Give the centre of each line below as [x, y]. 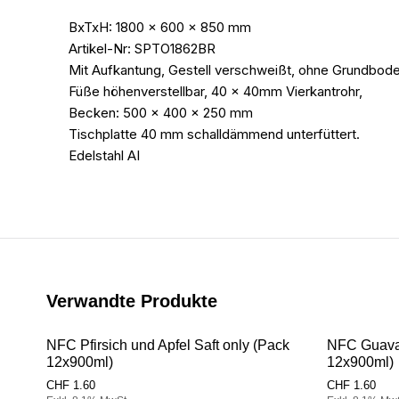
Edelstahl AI [104, 156]
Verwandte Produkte [132, 301]
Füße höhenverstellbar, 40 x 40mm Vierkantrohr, [216, 92]
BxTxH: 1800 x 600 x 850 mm [160, 28]
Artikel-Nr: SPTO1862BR [142, 49]
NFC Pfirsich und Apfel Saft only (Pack [168, 346]
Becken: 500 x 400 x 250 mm [161, 113]
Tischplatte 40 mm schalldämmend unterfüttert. [214, 134]
